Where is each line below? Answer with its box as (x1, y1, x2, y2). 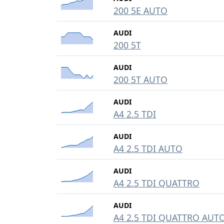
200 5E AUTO (113, 4, 167, 16)
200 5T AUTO (113, 73, 167, 85)
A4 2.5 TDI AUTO (113, 142, 182, 154)
